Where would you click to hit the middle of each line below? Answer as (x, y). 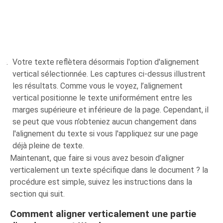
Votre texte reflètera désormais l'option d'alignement (106, 62)
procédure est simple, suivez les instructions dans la (101, 182)
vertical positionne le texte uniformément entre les (103, 98)
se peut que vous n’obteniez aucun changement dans (105, 121)
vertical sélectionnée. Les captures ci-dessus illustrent (109, 74)
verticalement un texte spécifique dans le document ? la (109, 170)
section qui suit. (38, 194)
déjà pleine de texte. (49, 145)
